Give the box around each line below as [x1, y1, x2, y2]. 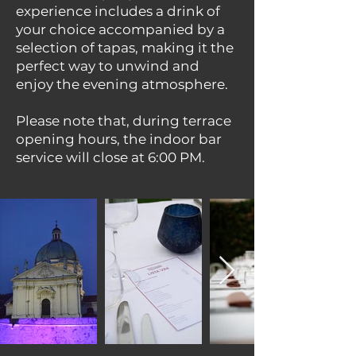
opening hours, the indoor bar [16, 131, 222, 147]
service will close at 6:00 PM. [16, 149, 205, 165]
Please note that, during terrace [16, 113, 231, 129]
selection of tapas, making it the [16, 40, 234, 56]
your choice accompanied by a [16, 21, 225, 37]
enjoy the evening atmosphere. [16, 76, 228, 92]
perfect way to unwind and [16, 58, 199, 74]
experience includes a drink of [16, 3, 220, 19]
